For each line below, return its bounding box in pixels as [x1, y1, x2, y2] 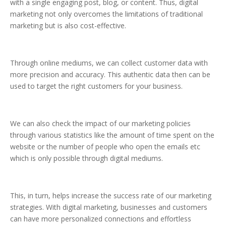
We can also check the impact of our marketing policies [10, 119, 191, 129]
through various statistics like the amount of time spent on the [10, 130, 214, 140]
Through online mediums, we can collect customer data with [10, 58, 208, 68]
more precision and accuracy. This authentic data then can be [10, 70, 210, 80]
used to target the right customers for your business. [10, 81, 183, 91]
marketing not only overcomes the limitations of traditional [10, 9, 203, 19]
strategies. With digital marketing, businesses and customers [10, 202, 207, 212]
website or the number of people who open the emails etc [10, 142, 200, 152]
